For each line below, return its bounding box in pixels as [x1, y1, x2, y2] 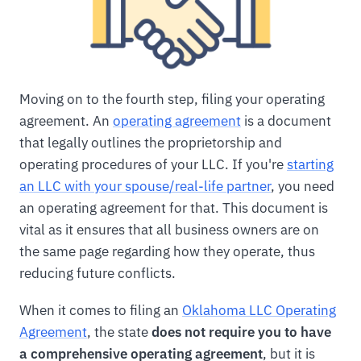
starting [287, 155, 334, 173]
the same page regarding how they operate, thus [19, 242, 315, 260]
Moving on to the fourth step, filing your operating [19, 89, 325, 108]
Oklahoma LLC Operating [182, 301, 336, 319]
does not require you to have [151, 322, 331, 341]
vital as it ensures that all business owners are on [19, 220, 319, 239]
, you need [271, 176, 334, 195]
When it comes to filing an [19, 301, 182, 319]
